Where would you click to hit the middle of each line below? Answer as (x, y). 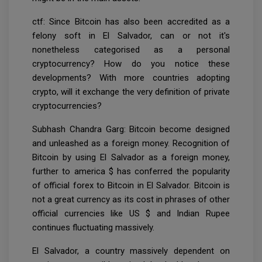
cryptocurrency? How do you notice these (131, 63)
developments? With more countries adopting (131, 77)
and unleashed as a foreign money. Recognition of (131, 143)
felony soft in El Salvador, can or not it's (131, 35)
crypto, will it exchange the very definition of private (131, 92)
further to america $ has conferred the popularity (131, 171)
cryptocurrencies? (70, 106)
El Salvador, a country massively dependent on (131, 251)
